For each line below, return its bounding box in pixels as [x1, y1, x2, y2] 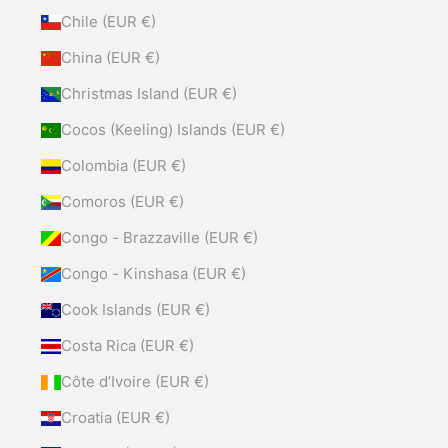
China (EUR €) [60, 48, 160, 68]
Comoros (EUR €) [60, 192, 184, 212]
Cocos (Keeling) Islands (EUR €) [60, 120, 285, 140]
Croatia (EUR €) [60, 408, 170, 428]
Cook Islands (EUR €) [60, 300, 210, 320]
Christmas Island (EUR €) [60, 84, 237, 104]
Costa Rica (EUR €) [60, 336, 194, 356]
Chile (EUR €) [60, 12, 156, 32]
